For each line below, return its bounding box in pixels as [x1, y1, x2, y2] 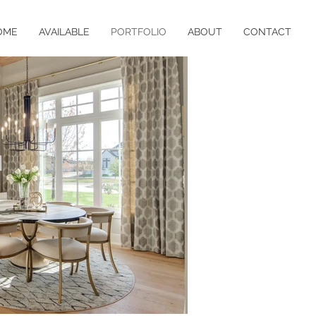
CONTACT [243, 26, 291, 37]
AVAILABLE [39, 26, 90, 37]
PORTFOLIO [111, 26, 166, 37]
